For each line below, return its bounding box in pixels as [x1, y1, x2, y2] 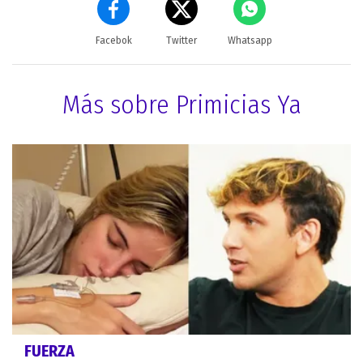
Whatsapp [227, 34, 272, 46]
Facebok [95, 34, 132, 46]
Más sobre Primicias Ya [62, 88, 301, 120]
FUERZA [24, 341, 75, 361]
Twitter [166, 34, 197, 46]
